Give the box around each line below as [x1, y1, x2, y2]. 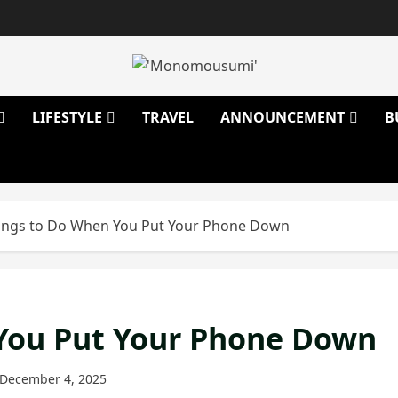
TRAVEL [142, 107, 194, 128]
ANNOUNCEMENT [220, 107, 345, 128]
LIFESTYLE [32, 107, 102, 128]
